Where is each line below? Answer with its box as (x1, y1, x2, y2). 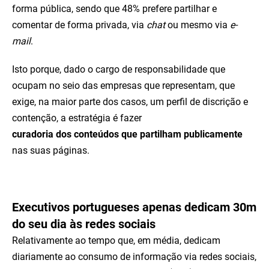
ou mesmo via (165, 19, 228, 31)
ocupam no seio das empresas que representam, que (12, 80, 235, 91)
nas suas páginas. (12, 145, 89, 156)
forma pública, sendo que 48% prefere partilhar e (12, 3, 217, 14)
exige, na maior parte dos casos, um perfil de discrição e (12, 96, 248, 107)
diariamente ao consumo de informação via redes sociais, (12, 251, 256, 262)
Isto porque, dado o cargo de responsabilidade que (12, 64, 225, 75)
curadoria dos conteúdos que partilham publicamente (12, 128, 243, 140)
